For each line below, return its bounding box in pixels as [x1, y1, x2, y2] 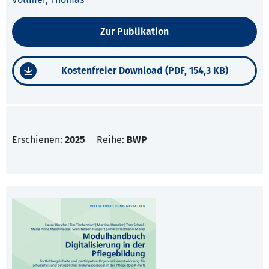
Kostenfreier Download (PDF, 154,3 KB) [61, 65, 228, 77]
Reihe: [97, 134, 127, 146]
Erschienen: [12, 134, 65, 146]
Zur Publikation [100, 26, 169, 38]
